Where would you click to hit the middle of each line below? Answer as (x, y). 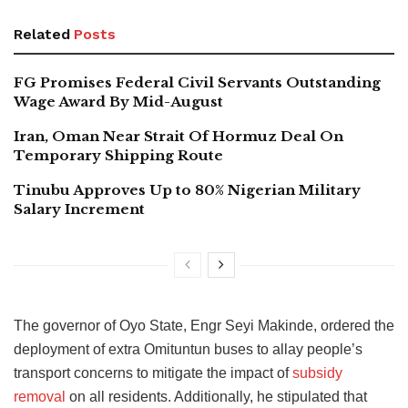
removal (40, 397)
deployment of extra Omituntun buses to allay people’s (188, 350)
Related (42, 35)
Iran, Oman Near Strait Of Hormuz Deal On (178, 137)
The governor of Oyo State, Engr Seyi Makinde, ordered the (204, 326)
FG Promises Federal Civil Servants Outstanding (197, 83)
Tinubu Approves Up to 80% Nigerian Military (187, 190)
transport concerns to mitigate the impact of (153, 373)
